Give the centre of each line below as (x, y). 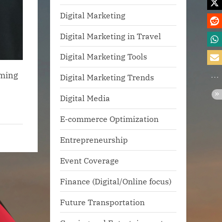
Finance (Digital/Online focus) (116, 181)
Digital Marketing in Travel (111, 36)
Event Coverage (89, 160)
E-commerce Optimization (109, 119)
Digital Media (85, 98)
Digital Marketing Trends (107, 77)
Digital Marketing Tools (104, 56)
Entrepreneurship (94, 140)
